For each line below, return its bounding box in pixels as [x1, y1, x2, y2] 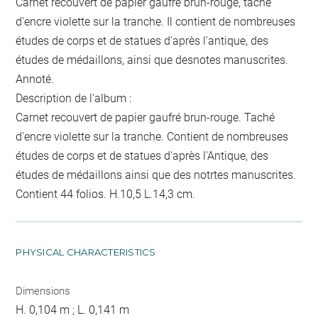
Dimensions [16, 284, 71, 297]
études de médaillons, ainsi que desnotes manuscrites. [16, 53, 289, 67]
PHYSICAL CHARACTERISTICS [16, 246, 156, 258]
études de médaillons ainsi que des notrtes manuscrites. [16, 168, 297, 182]
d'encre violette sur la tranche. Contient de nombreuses [16, 129, 289, 143]
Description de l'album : [16, 91, 132, 105]
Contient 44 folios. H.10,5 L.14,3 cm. [16, 187, 196, 201]
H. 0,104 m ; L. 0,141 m [16, 302, 130, 317]
